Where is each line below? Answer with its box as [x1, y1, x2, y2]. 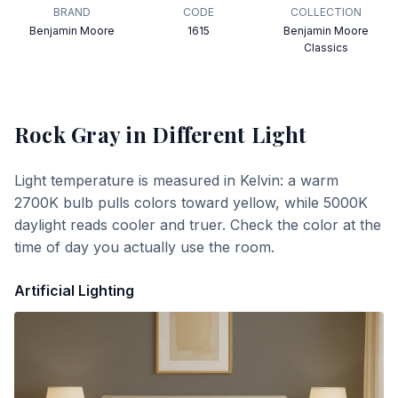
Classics [303, 41, 348, 54]
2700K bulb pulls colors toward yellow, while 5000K [14, 194, 368, 211]
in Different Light [120, 120, 307, 148]
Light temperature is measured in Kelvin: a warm [14, 171, 338, 189]
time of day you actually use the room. [14, 238, 275, 256]
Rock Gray [14, 120, 121, 148]
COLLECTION [290, 5, 362, 19]
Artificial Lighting [14, 282, 134, 299]
